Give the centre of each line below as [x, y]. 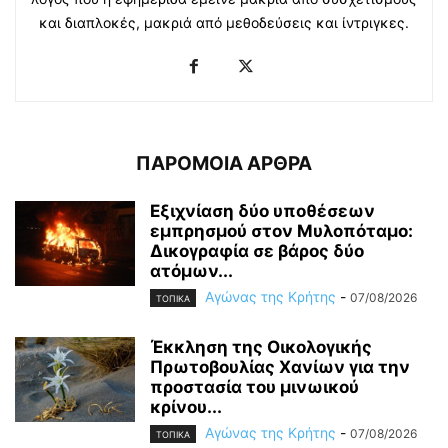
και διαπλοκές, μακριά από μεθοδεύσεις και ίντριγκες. [224, 22]
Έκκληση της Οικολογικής [261, 346]
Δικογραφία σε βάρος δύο [257, 250]
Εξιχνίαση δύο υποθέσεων [262, 210]
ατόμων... [191, 270]
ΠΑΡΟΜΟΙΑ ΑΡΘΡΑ [224, 163]
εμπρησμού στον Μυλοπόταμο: [281, 230]
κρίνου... [186, 406]
